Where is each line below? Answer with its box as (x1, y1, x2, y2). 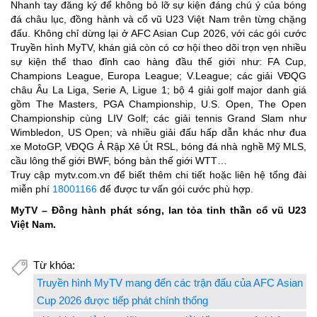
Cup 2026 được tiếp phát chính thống (37, 294, 208, 307)
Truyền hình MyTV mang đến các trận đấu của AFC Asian (37, 277, 303, 289)
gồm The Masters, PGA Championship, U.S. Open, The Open (11, 98, 306, 110)
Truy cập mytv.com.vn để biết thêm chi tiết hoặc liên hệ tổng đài (11, 169, 306, 181)
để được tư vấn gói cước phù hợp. (97, 183, 253, 195)
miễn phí (11, 183, 52, 195)
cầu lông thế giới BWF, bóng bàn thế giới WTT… (11, 155, 227, 167)
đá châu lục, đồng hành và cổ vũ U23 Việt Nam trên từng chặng (11, 13, 306, 25)
